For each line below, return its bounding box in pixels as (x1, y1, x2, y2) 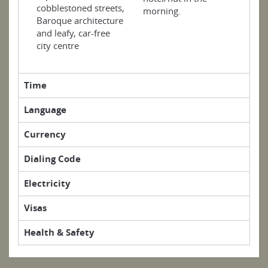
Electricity (24, 176, 71, 190)
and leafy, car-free (36, 26, 110, 39)
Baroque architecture (36, 14, 123, 26)
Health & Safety (24, 226, 95, 239)
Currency (24, 127, 66, 141)
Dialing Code (24, 152, 81, 165)
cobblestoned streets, (36, 1, 124, 14)
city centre (36, 39, 79, 51)
